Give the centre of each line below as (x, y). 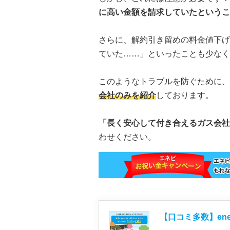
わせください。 (127, 137)
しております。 (185, 95)
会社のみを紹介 (127, 95)
